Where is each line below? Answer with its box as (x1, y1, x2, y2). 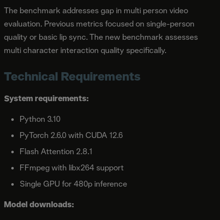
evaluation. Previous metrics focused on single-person (4, 18, 194, 29)
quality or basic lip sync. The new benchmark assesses (4, 31, 198, 42)
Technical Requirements (4, 68, 140, 84)
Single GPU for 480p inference (20, 178, 127, 189)
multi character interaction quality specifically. (4, 45, 166, 55)
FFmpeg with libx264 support (20, 162, 124, 173)
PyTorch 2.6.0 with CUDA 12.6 (20, 130, 123, 140)
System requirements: (4, 93, 89, 104)
